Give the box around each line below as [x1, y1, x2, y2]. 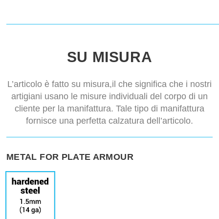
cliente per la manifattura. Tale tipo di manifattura [15, 104, 204, 114]
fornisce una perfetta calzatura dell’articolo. [26, 116, 193, 126]
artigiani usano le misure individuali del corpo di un [11, 91, 208, 102]
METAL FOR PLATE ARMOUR [6, 152, 133, 162]
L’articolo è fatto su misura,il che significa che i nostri [7, 79, 212, 89]
